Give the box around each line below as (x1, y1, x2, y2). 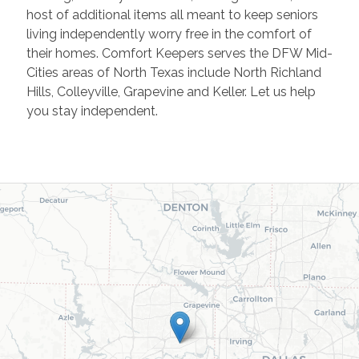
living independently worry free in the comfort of (26, 26, 312, 42)
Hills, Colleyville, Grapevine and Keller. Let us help (26, 84, 316, 99)
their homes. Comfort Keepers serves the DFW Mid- (26, 46, 333, 61)
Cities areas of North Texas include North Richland (26, 65, 321, 80)
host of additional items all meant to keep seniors (26, 7, 318, 22)
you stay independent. (26, 103, 158, 119)
